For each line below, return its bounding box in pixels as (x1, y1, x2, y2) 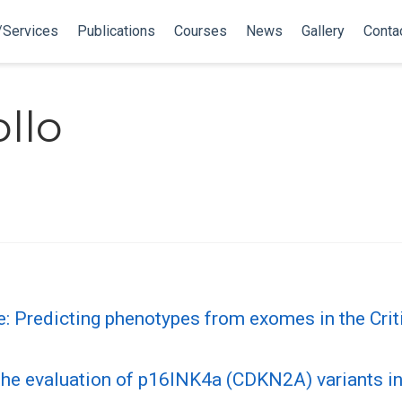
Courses (173, 22, 227, 39)
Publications (76, 22, 155, 39)
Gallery (301, 22, 345, 39)
